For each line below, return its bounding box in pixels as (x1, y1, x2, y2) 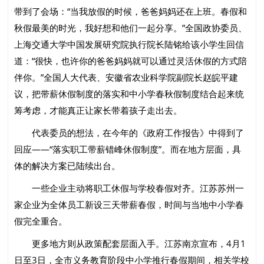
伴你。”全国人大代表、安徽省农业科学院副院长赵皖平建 (14, 71, 239, 84)
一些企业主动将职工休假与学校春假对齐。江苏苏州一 (14, 182, 245, 194)
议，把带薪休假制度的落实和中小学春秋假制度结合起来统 (14, 88, 245, 100)
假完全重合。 (14, 215, 68, 227)
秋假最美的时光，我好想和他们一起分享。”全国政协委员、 (14, 22, 247, 34)
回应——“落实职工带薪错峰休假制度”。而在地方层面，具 (14, 143, 242, 156)
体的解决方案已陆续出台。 (14, 160, 121, 172)
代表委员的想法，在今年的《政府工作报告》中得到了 (14, 127, 245, 139)
